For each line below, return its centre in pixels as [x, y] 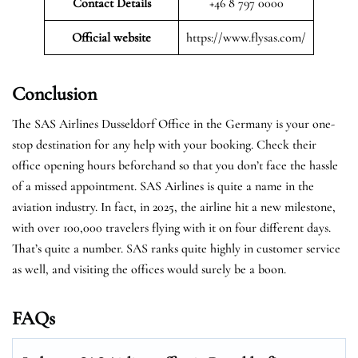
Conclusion [54, 93]
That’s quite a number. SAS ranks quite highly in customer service [176, 248]
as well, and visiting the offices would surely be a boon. [149, 269]
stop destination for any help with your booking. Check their [164, 144]
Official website [111, 37]
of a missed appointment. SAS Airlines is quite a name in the [163, 186]
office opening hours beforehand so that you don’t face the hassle [175, 165]
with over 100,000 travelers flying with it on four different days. [171, 227]
